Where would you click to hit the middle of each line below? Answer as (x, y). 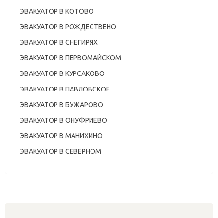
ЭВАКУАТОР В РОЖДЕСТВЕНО (68, 27)
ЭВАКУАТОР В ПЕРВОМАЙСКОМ (71, 58)
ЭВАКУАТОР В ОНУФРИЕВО (64, 120)
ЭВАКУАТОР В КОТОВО (57, 11)
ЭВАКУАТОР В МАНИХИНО (61, 136)
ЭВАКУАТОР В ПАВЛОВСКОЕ (65, 89)
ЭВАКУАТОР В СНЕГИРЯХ (59, 43)
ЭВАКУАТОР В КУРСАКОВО (62, 74)
